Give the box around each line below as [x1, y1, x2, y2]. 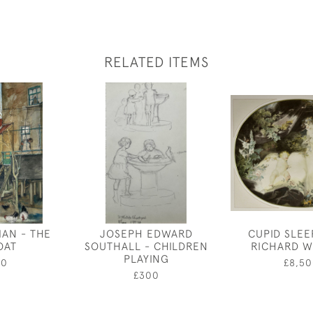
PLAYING [123, 252, 169, 265]
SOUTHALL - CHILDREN [84, 240, 208, 252]
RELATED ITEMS [104, 54, 209, 70]
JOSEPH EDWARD [99, 227, 193, 240]
